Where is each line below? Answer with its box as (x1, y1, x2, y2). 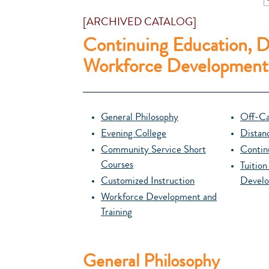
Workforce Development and (101, 193, 217, 203)
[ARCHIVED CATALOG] (83, 17, 196, 28)
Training (101, 208, 132, 218)
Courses (101, 160, 133, 171)
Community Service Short (101, 145, 206, 156)
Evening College (101, 129, 166, 139)
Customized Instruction (101, 177, 195, 187)
